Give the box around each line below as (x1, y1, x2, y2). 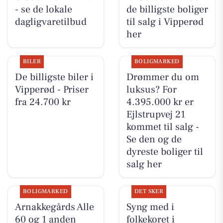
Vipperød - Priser (14, 83, 89, 96)
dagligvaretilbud (14, 15, 87, 28)
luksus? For (126, 83, 177, 96)
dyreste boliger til (126, 145, 203, 158)
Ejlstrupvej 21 (126, 108, 185, 121)
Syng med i (126, 200, 174, 214)
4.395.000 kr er (126, 95, 194, 109)
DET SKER (134, 187, 164, 195)
